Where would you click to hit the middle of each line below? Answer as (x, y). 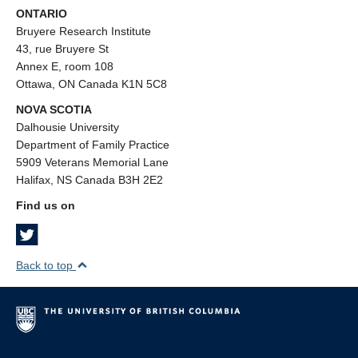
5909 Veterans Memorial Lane (92, 162)
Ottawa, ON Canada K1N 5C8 (91, 84)
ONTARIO (42, 14)
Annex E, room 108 (65, 66)
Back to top (46, 265)
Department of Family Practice (93, 145)
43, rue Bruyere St (62, 49)
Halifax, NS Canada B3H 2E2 (89, 180)
